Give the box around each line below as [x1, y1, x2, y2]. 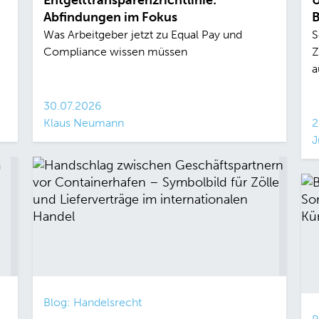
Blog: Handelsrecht [43, 296, 142, 310]
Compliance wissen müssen [43, 45, 187, 59]
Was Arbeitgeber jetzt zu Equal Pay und [43, 28, 242, 42]
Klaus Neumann [43, 116, 124, 130]
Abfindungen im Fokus [43, 9, 177, 26]
